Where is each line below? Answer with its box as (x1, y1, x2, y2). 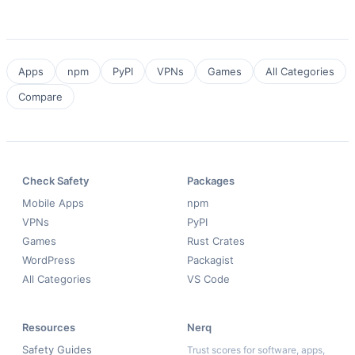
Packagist (187, 253, 234, 266)
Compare (18, 90, 63, 103)
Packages (187, 174, 235, 187)
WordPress (22, 253, 75, 266)
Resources (22, 321, 75, 334)
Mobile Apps (22, 196, 84, 209)
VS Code (187, 272, 230, 285)
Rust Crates (187, 234, 245, 247)
